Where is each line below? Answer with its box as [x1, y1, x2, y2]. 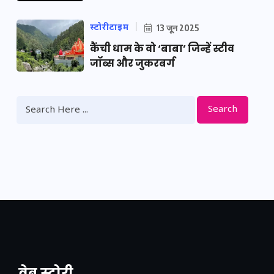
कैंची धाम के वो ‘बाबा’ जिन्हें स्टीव [90, 42, 234, 56]
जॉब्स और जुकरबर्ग [90, 56, 175, 71]
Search [208, 103, 237, 116]
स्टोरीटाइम [90, 22, 129, 34]
